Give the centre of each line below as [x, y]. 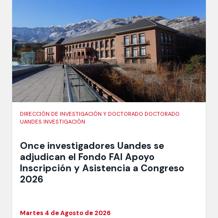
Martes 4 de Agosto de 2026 [65, 213]
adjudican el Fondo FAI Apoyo [87, 157]
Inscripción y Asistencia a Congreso [102, 168]
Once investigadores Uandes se [92, 145]
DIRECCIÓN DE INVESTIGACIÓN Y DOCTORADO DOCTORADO [100, 114]
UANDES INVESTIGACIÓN [53, 122]
